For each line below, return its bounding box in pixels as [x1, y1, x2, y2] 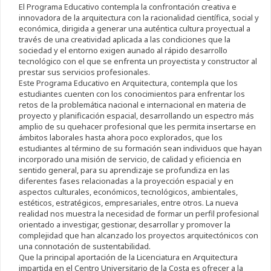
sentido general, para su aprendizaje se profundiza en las [18, 165, 230, 176]
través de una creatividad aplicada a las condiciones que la [18, 34, 230, 45]
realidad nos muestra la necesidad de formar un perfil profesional [18, 208, 259, 220]
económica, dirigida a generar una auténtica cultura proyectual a [18, 23, 250, 34]
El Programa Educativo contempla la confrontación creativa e [18, 1, 237, 13]
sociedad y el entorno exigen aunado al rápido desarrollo [18, 45, 227, 56]
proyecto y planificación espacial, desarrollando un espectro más [18, 110, 254, 122]
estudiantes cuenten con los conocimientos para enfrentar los [18, 88, 245, 100]
